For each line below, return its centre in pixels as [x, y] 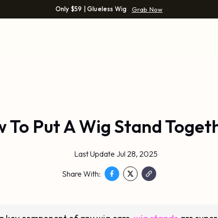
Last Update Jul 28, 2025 [116, 154]
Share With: [81, 174]
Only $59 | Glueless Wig [91, 9]
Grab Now [147, 9]
